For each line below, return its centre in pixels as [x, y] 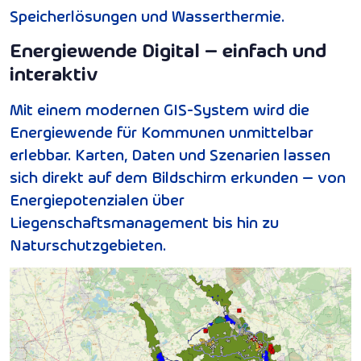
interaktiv [54, 73]
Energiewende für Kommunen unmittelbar [162, 132]
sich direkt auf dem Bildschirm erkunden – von [178, 177]
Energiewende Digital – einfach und [168, 50]
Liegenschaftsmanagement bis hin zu [144, 222]
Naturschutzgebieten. [88, 245]
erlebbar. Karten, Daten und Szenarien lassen [170, 154]
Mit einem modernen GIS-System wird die [160, 109]
